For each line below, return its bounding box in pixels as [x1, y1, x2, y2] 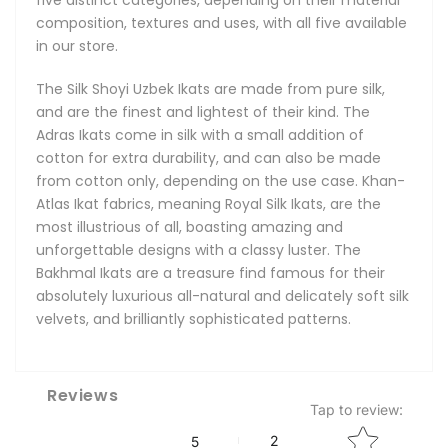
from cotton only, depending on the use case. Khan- [36, 170, 405, 191]
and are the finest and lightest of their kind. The [36, 101, 370, 122]
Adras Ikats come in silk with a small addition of [36, 124, 364, 145]
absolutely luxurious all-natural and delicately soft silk [36, 285, 409, 306]
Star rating [341, 422, 411, 440]
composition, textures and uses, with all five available [36, 12, 407, 33]
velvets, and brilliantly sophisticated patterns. [36, 308, 351, 329]
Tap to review [310, 400, 399, 418]
